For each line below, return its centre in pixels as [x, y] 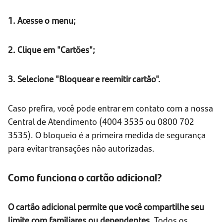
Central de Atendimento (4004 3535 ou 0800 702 [101, 121]
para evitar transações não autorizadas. [81, 148]
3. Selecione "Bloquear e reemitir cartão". [84, 79]
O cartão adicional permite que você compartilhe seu [106, 207]
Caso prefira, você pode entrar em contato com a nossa [111, 108]
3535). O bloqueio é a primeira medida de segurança [107, 135]
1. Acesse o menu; [42, 20]
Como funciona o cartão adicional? [85, 177]
